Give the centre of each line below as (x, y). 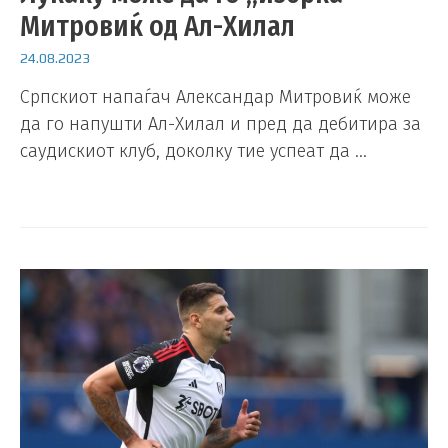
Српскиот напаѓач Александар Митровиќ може (215, 97)
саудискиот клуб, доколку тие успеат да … (193, 151)
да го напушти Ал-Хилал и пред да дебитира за (220, 124)
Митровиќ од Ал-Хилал (157, 25)
